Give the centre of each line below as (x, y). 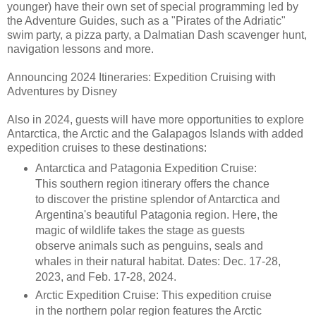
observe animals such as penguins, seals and (149, 245)
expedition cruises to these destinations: (107, 147)
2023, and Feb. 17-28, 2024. (105, 276)
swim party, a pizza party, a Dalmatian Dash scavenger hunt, (157, 35)
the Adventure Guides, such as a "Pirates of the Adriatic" (146, 20)
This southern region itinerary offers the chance (152, 183)
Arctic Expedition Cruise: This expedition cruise (153, 295)
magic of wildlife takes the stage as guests (140, 230)
